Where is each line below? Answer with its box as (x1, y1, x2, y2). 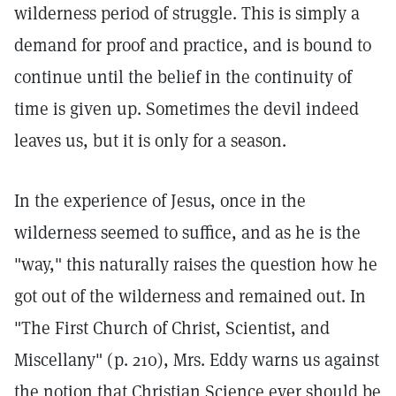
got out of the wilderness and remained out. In (14, 285, 366, 308)
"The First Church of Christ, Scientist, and (14, 316, 330, 339)
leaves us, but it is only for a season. (14, 129, 286, 152)
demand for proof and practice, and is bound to (14, 34, 371, 57)
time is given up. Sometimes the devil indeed (14, 97, 359, 120)
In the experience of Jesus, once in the (14, 189, 306, 212)
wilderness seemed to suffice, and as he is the (14, 221, 361, 244)
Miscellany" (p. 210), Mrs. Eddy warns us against (14, 348, 379, 371)
